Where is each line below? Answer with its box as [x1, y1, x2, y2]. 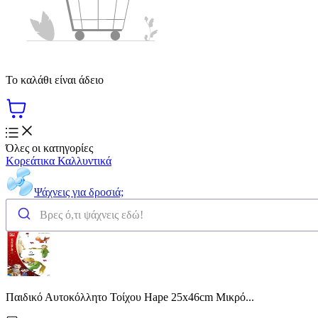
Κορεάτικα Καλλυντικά [6, 154, 111, 167]
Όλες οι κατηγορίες [6, 141, 93, 154]
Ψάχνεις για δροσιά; [34, 185, 124, 198]
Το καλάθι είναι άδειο [6, 73, 104, 86]
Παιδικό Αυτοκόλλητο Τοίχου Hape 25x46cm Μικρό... [6, 290, 254, 303]
